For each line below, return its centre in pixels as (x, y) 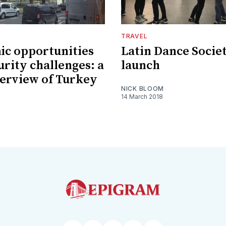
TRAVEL (134, 36)
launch (140, 65)
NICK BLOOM (143, 88)
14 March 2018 (142, 96)
